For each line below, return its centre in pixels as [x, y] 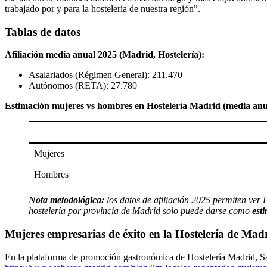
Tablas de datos [43, 32]
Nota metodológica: [66, 200]
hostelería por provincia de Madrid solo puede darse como [140, 211]
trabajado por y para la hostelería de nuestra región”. [103, 8]
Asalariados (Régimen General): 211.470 [105, 75]
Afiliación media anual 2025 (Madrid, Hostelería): [105, 55]
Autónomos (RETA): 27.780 [83, 86]
